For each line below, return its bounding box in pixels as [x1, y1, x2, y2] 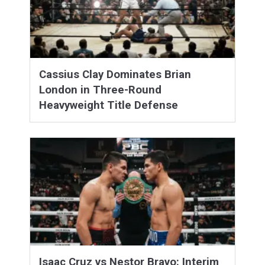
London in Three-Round [39, 83, 161, 96]
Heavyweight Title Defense [39, 98, 178, 112]
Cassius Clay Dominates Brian [39, 67, 191, 81]
